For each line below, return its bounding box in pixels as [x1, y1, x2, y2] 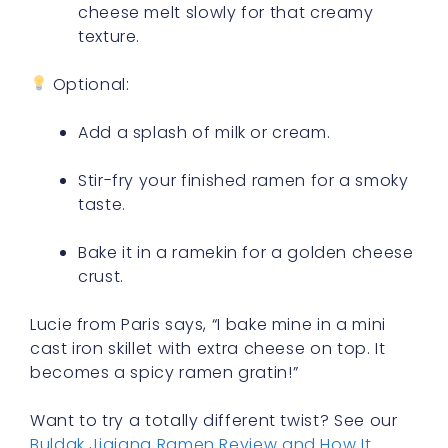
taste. [78, 192, 126, 216]
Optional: [48, 72, 130, 96]
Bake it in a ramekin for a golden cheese [78, 240, 414, 264]
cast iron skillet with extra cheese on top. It [30, 336, 386, 360]
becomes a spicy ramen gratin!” [30, 360, 299, 384]
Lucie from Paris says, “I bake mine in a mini [30, 312, 386, 336]
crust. [78, 264, 124, 288]
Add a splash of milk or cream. [78, 120, 331, 144]
